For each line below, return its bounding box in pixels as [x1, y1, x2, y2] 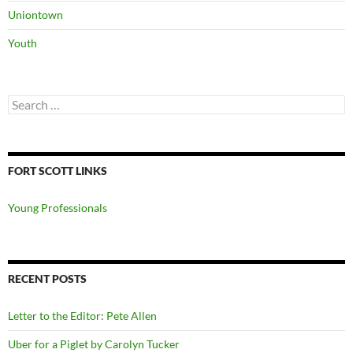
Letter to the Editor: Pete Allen [8, 308, 157, 322]
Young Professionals [8, 200, 107, 214]
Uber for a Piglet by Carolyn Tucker [8, 336, 180, 351]
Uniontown [8, 7, 63, 21]
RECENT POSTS [8, 271, 87, 285]
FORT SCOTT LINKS [8, 163, 107, 177]
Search [7, 94, 40, 108]
